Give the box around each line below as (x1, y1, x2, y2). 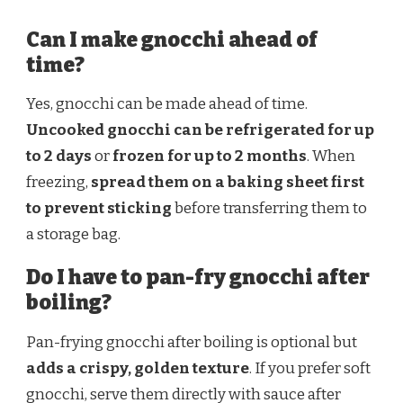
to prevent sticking (26, 199, 172, 219)
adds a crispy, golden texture (26, 359, 249, 379)
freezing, (26, 173, 91, 193)
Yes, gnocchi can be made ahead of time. (26, 94, 308, 114)
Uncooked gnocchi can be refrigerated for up (26, 121, 374, 140)
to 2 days (26, 147, 92, 166)
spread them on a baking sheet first (91, 173, 364, 193)
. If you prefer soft (249, 359, 371, 379)
